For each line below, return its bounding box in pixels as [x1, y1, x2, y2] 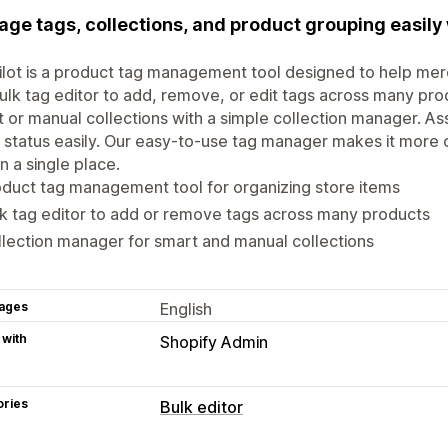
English [160, 298, 212, 319]
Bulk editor [160, 396, 243, 417]
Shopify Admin [160, 331, 268, 352]
